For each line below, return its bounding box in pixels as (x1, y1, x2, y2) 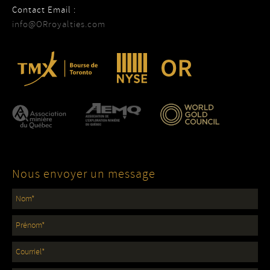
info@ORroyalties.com (12, 19, 105, 30)
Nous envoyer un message (12, 166, 155, 181)
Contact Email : (12, 4, 76, 16)
